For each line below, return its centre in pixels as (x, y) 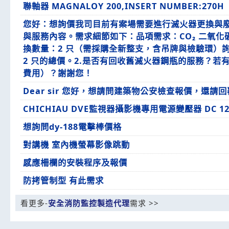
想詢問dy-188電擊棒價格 (72, 127)
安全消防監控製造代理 (89, 203)
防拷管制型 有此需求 (63, 180)
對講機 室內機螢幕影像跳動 (76, 145)
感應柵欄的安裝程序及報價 (75, 163)
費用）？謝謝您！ (58, 73)
